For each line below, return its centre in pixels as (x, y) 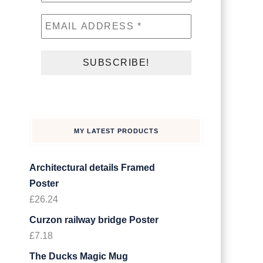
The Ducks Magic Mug (78, 256)
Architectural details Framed (92, 167)
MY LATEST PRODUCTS (116, 131)
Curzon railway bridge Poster (94, 220)
